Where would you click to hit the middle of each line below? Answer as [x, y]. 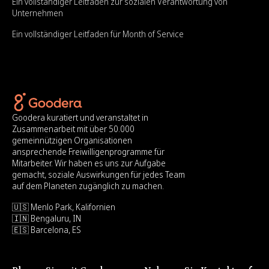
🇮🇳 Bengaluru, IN [47, 219]
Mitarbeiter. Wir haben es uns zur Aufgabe [89, 163]
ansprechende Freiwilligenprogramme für [88, 152]
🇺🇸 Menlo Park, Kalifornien [64, 207]
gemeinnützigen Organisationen [72, 141]
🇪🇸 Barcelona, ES [47, 230]
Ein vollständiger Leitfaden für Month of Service [98, 34]
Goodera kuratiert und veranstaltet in [80, 118]
